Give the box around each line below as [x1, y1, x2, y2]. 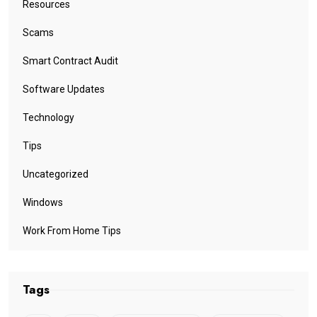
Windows [23, 197, 63, 209]
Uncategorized [23, 168, 88, 180]
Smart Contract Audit [23, 55, 118, 67]
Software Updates [23, 83, 105, 96]
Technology [23, 112, 74, 124]
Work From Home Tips [23, 225, 121, 237]
